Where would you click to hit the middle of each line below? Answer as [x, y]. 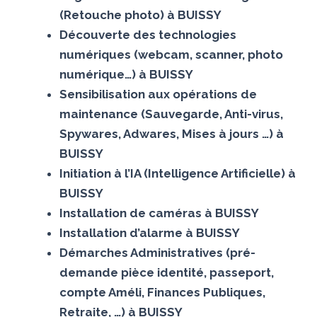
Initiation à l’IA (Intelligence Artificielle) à [177, 173]
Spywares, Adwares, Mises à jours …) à [171, 133]
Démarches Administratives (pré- [157, 252]
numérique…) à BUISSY [126, 74]
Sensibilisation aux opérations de [158, 94]
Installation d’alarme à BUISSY [149, 232]
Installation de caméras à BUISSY [159, 213]
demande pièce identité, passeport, [166, 272]
